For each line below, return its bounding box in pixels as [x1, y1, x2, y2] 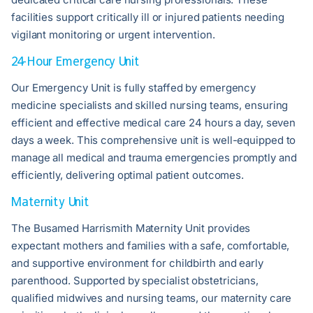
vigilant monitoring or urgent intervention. [11, 28, 215, 42]
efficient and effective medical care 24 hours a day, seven [11, 116, 296, 130]
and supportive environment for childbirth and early [11, 256, 263, 270]
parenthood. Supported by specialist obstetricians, [11, 274, 259, 288]
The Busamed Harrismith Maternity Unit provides [11, 221, 251, 235]
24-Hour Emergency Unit [11, 54, 139, 69]
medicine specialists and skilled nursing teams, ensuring [11, 99, 289, 112]
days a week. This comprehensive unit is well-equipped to [11, 133, 296, 147]
